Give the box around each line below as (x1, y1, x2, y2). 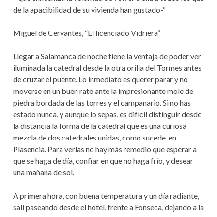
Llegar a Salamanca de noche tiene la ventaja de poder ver (13, 51, 201, 61)
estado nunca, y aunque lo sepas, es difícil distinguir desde (13, 109, 201, 119)
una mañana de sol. (13, 168, 74, 177)
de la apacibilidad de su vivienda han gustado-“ (13, 5, 166, 15)
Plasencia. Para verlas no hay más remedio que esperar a (13, 144, 197, 154)
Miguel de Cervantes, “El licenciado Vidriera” (13, 28, 160, 38)
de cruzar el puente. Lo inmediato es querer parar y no (13, 75, 188, 84)
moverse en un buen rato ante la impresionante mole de (13, 86, 193, 96)
